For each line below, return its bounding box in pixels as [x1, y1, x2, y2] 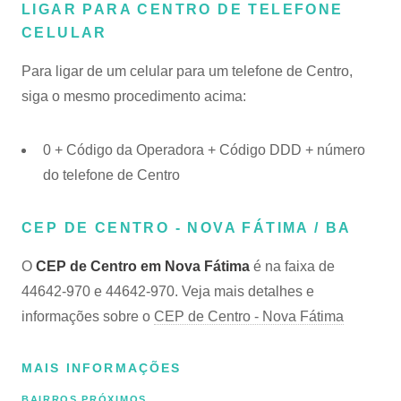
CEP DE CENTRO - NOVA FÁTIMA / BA [21, 220, 352, 235]
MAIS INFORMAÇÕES [21, 361, 182, 375]
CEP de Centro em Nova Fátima [36, 259, 250, 274]
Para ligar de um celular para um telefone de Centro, [21, 64, 353, 79]
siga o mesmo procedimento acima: [21, 89, 246, 104]
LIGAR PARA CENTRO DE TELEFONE [21, 2, 344, 17]
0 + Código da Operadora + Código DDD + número [43, 142, 365, 158]
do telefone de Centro [43, 167, 180, 183]
